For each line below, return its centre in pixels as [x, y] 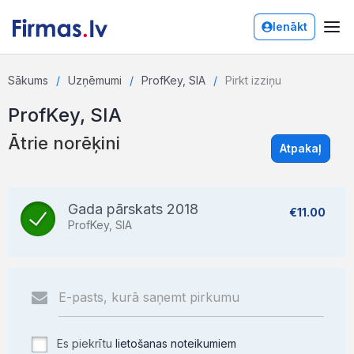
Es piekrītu [85, 343]
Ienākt [290, 26]
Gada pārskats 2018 [133, 209]
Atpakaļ [301, 148]
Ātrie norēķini [64, 143]
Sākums [28, 80]
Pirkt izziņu [253, 80]
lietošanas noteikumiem [176, 343]
